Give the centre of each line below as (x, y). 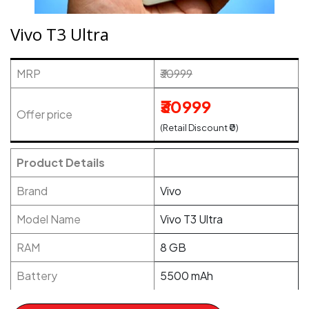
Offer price (44, 114)
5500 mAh (187, 276)
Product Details (61, 162)
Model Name (49, 219)
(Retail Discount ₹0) (199, 128)
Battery (37, 276)
